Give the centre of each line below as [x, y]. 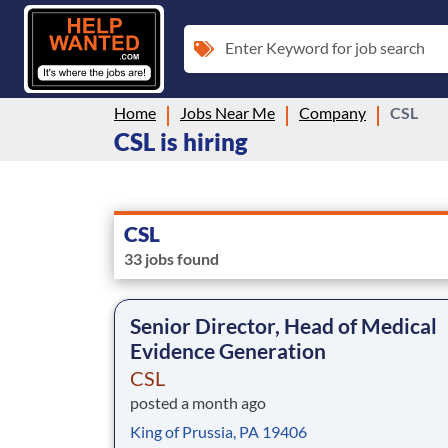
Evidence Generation [228, 350]
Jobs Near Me [227, 112]
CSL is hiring [181, 141]
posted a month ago [198, 402]
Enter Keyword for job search [325, 47]
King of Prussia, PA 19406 [218, 431]
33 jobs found [171, 258]
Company [332, 112]
